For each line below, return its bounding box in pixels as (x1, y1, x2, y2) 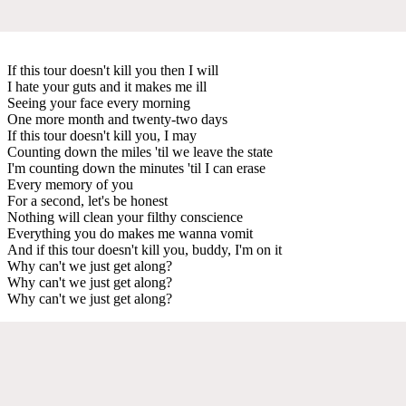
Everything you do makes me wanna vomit (7, 225, 253, 241)
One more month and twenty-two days (7, 111, 227, 127)
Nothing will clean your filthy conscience (7, 208, 243, 225)
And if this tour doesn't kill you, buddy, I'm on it (7, 241, 282, 257)
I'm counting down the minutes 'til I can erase (7, 159, 266, 176)
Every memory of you (7, 176, 133, 192)
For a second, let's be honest (7, 192, 168, 208)
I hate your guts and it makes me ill (7, 78, 207, 94)
